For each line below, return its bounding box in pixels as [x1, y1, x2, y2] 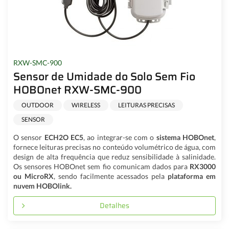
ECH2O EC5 [44, 132, 83, 142]
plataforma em [168, 171, 216, 180]
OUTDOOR [21, 101, 54, 109]
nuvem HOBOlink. [13, 181, 72, 190]
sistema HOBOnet [154, 132, 215, 142]
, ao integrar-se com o [83, 132, 154, 142]
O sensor [13, 132, 44, 142]
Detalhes [100, 200, 129, 212]
